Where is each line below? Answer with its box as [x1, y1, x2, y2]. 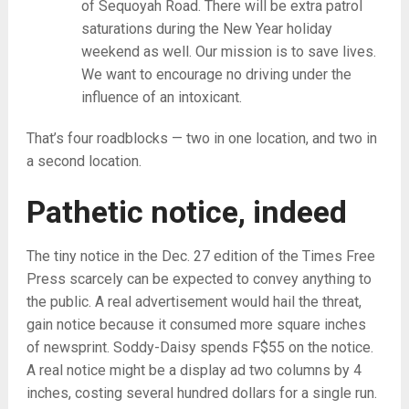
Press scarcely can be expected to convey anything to [26, 270, 372, 288]
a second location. [26, 152, 142, 170]
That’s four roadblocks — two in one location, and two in [26, 130, 377, 147]
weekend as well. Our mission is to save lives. [80, 43, 376, 60]
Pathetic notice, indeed [26, 194, 347, 230]
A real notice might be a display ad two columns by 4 [26, 362, 362, 379]
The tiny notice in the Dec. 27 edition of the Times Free [26, 247, 375, 265]
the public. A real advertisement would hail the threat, [26, 293, 362, 310]
